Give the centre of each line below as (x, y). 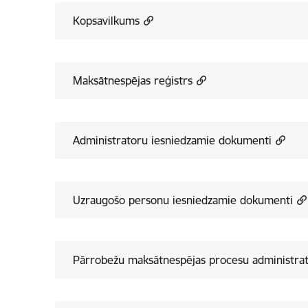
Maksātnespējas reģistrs (132, 80)
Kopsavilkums (106, 21)
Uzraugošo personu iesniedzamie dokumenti (183, 200)
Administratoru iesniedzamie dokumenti (172, 140)
